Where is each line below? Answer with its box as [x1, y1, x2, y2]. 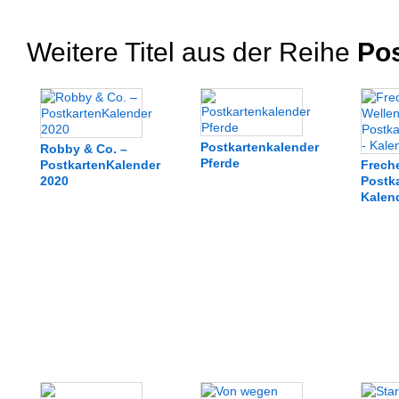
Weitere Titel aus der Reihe [27, 37, 350, 67]
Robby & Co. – [40, 142, 127, 156]
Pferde [200, 156, 240, 170]
